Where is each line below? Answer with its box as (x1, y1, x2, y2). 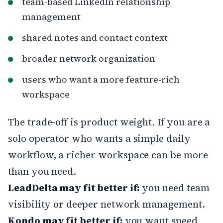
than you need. (8, 164, 77, 178)
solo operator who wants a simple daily (8, 131, 191, 145)
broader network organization (22, 52, 155, 65)
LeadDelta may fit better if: (8, 181, 140, 194)
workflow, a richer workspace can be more (8, 148, 208, 161)
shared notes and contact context (22, 31, 168, 44)
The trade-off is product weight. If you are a (8, 115, 211, 128)
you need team (139, 181, 210, 194)
